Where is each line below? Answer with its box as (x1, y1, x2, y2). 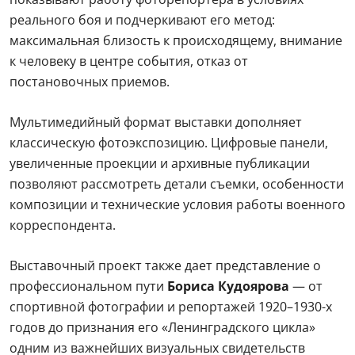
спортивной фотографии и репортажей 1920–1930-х (10, 298, 332, 315)
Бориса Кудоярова (164, 277, 289, 295)
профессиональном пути (10, 277, 164, 295)
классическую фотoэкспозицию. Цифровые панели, (10, 134, 328, 151)
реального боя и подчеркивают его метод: (10, 11, 275, 29)
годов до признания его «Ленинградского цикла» (10, 319, 315, 336)
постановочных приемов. (10, 73, 170, 90)
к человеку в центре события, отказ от (10, 52, 248, 70)
